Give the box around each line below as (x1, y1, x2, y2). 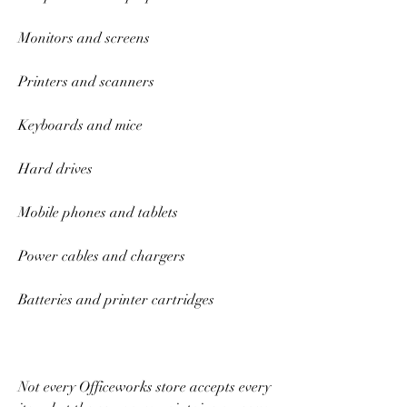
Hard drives (18, 159, 96, 178)
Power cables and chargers (18, 246, 189, 265)
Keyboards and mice (18, 115, 146, 134)
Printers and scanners (18, 72, 158, 91)
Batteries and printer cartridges (18, 290, 218, 309)
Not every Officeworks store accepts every (18, 377, 271, 396)
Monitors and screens (18, 28, 154, 47)
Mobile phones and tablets (18, 203, 182, 222)
